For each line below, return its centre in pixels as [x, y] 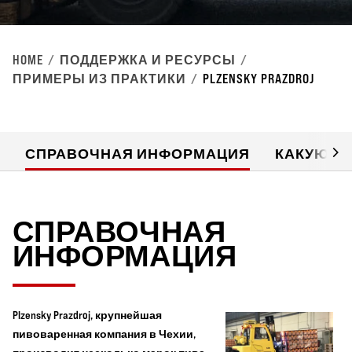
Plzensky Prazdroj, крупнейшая [87, 315]
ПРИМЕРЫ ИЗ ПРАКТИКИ [99, 79]
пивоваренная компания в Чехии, [104, 334]
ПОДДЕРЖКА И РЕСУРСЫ [148, 60]
